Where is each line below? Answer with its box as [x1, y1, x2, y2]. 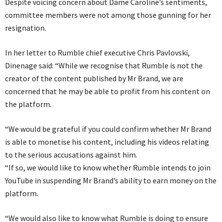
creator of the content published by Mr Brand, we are [5, 73, 183, 83]
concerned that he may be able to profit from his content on [5, 86, 210, 96]
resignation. [5, 22, 46, 33]
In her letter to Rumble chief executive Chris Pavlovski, [5, 47, 190, 57]
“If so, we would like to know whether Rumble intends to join [5, 162, 211, 172]
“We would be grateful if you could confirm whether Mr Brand [5, 123, 211, 134]
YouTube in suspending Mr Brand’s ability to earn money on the [5, 175, 217, 185]
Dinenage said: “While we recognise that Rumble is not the [5, 60, 203, 70]
